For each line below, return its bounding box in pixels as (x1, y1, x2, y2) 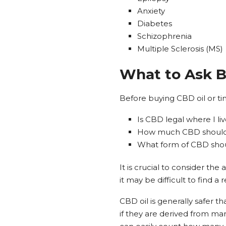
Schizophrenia (137, 31, 192, 41)
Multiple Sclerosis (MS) (137, 43, 223, 53)
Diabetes (137, 18, 172, 28)
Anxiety (137, 6, 165, 16)
